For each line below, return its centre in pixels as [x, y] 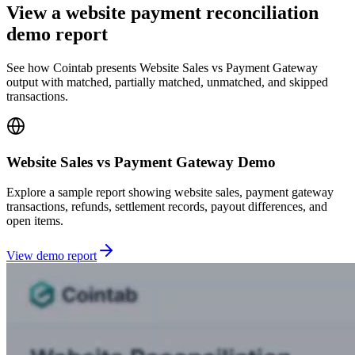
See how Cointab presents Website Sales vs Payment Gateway [162, 68]
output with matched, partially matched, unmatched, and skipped [167, 82]
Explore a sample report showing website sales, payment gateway [170, 193]
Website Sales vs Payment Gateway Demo [141, 162]
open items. [35, 221]
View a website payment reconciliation [162, 13]
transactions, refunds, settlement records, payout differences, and [167, 207]
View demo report [52, 256]
